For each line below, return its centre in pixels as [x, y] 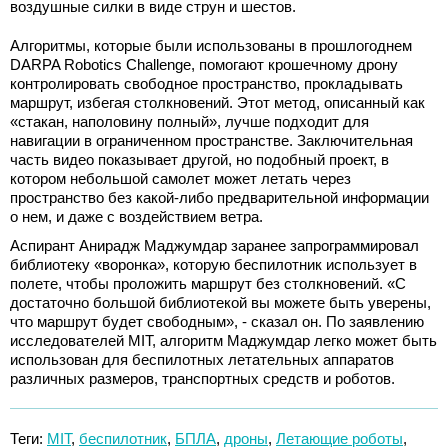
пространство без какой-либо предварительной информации [219, 197]
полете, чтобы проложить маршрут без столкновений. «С [208, 283]
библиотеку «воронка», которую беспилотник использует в [213, 264]
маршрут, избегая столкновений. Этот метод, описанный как [217, 102]
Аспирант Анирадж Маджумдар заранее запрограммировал [214, 245]
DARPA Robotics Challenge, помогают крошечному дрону [204, 64]
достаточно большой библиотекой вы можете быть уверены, [220, 302]
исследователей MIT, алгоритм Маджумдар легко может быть [223, 340]
